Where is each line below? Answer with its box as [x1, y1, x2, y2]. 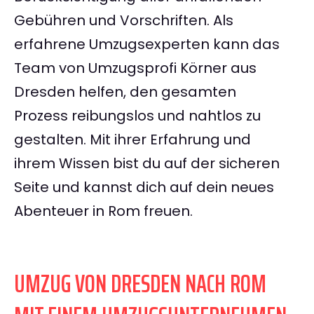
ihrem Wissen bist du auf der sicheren [14, 153, 280, 174]
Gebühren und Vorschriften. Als [14, 11, 233, 31]
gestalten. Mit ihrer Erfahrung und [14, 130, 251, 150]
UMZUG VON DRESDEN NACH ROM [14, 264, 266, 304]
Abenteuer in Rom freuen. [14, 201, 193, 221]
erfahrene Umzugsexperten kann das [14, 34, 280, 55]
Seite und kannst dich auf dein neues [14, 177, 274, 198]
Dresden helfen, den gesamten [14, 82, 236, 102]
